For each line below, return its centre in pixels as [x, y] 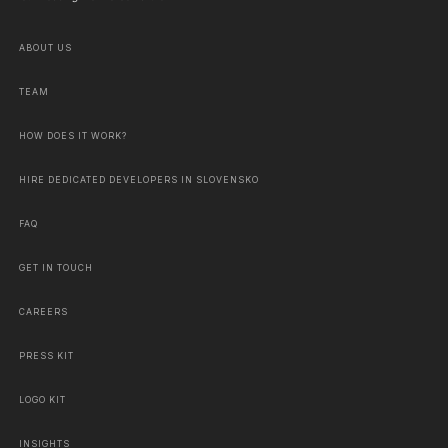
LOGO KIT [42, 399]
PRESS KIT [46, 355]
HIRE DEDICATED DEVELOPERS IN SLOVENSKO [139, 179]
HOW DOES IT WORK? [73, 135]
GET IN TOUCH [56, 267]
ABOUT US [45, 47]
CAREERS [43, 311]
